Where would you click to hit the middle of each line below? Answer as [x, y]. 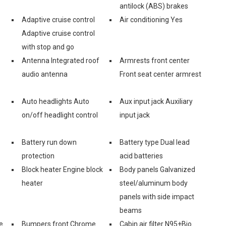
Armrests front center [155, 60]
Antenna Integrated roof [61, 60]
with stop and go [48, 47]
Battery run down [49, 142]
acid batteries [141, 156]
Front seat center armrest [160, 74]
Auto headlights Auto [55, 101]
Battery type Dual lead [155, 142]
